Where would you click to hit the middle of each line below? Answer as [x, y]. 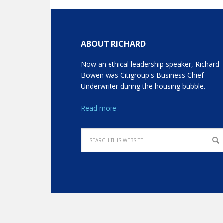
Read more [99, 108]
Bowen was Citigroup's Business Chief [142, 75]
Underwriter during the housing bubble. [143, 86]
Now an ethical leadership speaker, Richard [150, 64]
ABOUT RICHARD [113, 44]
